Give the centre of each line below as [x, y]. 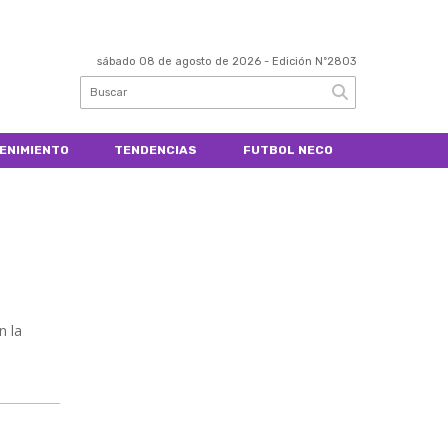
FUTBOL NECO [288, 149]
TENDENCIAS [156, 149]
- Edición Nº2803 [308, 62]
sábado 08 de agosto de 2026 [179, 62]
